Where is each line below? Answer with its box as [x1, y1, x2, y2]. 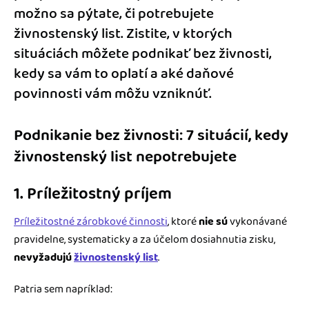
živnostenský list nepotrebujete [14, 144, 237, 169]
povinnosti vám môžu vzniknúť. [14, 82, 212, 105]
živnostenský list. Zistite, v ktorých [14, 22, 232, 45]
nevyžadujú [14, 249, 74, 267]
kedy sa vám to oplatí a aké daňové [14, 62, 234, 85]
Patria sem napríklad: [14, 281, 112, 299]
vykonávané [228, 213, 287, 231]
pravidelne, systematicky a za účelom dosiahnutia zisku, [14, 231, 275, 249]
